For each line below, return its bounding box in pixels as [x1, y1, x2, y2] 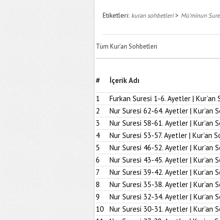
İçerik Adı [110, 76, 139, 85]
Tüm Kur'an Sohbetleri [96, 42, 157, 51]
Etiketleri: [103, 11, 131, 20]
